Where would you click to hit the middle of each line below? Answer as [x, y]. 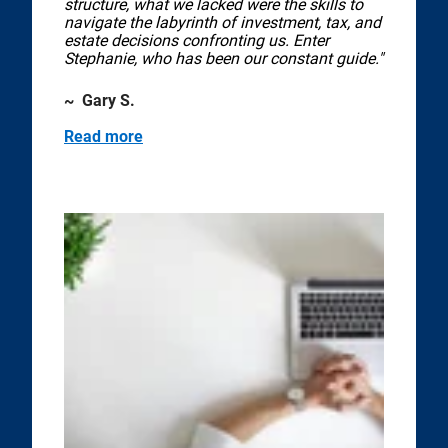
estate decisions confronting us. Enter [196, 40]
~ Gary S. [99, 100]
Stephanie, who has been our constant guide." [223, 58]
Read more [103, 136]
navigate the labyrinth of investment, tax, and [222, 22]
